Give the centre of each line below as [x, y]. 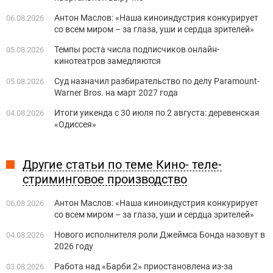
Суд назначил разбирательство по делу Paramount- [157, 81]
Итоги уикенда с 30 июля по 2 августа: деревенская [157, 113]
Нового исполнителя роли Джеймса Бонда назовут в [160, 235]
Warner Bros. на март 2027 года [116, 93]
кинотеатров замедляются [108, 61]
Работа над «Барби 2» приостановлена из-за [144, 267]
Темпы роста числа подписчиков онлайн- [137, 50]
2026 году [74, 246]
